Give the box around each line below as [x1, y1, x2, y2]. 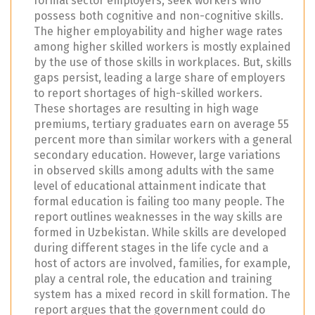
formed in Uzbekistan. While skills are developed [34, 225, 287, 239]
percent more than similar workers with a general [34, 132, 292, 146]
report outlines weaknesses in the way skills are [34, 210, 283, 224]
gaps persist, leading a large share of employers [34, 70, 285, 84]
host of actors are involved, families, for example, [34, 256, 290, 270]
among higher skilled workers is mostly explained [34, 39, 291, 53]
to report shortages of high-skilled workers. [34, 86, 262, 100]
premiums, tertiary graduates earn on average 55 [34, 117, 289, 131]
